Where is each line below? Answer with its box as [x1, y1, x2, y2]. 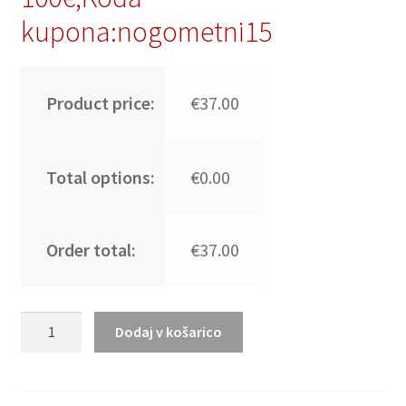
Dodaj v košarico [115, 322, 223, 341]
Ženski [19, 334, 61, 353]
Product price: [45, 91, 155, 114]
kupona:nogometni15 [20, 13, 272, 50]
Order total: [45, 237, 136, 261]
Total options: [45, 165, 155, 188]
